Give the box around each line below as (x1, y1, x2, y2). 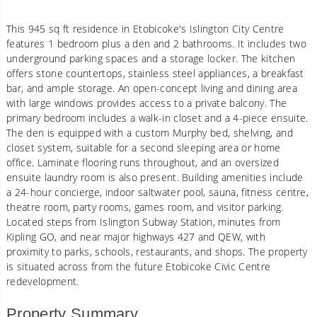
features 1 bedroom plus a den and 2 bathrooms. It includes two (6, 36, 306, 50)
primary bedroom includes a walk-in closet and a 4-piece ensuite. (6, 110, 309, 125)
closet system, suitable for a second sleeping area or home (6, 140, 281, 154)
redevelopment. (6, 274, 79, 288)
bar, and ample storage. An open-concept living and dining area (6, 81, 297, 95)
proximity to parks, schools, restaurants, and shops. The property (6, 244, 308, 258)
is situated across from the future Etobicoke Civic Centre (6, 259, 271, 273)
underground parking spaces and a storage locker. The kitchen (6, 51, 296, 65)
